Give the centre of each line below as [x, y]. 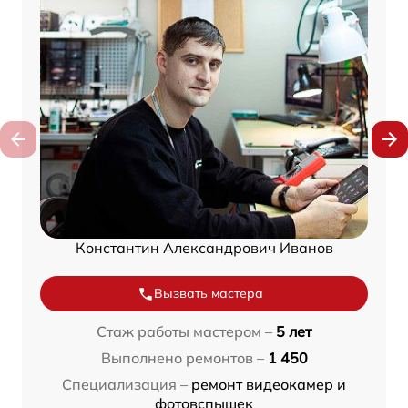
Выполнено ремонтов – [182, 358]
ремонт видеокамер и [269, 385]
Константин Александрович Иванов [204, 248]
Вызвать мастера [209, 294]
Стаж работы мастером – [184, 332]
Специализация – [125, 385]
